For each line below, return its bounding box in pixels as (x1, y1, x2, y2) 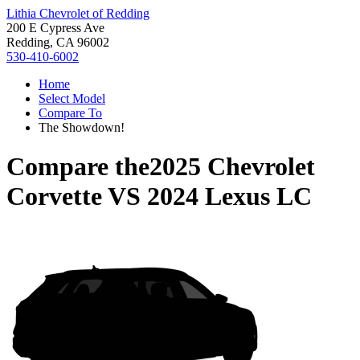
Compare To (39, 106, 102, 120)
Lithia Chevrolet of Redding (6, 6, 149, 20)
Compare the (6, 152, 149, 182)
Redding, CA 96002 (6, 35, 109, 49)
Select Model (39, 92, 105, 105)
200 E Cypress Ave (6, 21, 104, 35)
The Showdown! (39, 121, 125, 134)
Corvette (6, 182, 102, 211)
